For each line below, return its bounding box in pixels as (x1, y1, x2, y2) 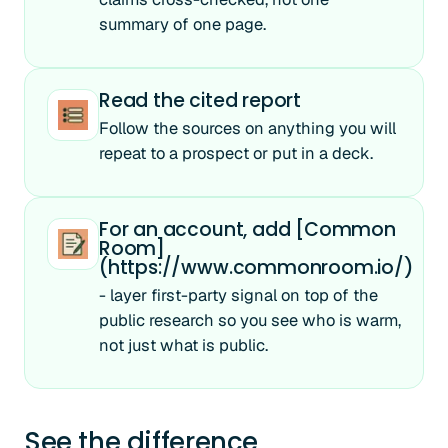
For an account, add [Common (99, 216, 396, 243)
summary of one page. (99, 13, 266, 35)
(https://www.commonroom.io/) (99, 254, 414, 281)
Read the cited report (99, 87, 302, 114)
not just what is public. (99, 334, 268, 356)
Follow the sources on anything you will (99, 117, 396, 139)
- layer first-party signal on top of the (99, 284, 378, 306)
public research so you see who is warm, (99, 309, 401, 331)
